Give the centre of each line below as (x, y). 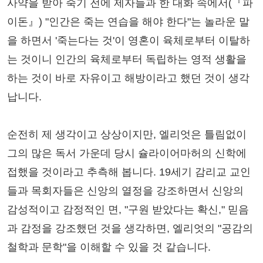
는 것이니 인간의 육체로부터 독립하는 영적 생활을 (127, 60)
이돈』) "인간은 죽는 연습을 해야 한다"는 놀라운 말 (128, 22)
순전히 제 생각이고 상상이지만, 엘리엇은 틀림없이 (127, 135)
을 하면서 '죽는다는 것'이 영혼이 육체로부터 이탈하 (129, 41)
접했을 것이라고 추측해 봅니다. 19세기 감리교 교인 (129, 172)
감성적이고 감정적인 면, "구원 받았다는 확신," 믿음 (128, 210)
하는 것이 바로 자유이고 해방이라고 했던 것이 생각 (128, 78)
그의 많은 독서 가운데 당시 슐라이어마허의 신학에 (127, 154)
